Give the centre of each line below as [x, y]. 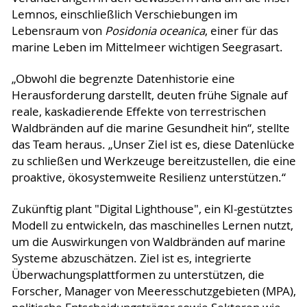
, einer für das [241, 30]
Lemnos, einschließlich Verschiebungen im [124, 14]
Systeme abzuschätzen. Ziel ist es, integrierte [131, 258]
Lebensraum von [58, 30]
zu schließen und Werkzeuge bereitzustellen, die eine [153, 161]
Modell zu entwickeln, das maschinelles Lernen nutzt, [152, 225]
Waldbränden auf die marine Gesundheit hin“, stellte [150, 128]
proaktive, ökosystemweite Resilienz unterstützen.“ [148, 177]
